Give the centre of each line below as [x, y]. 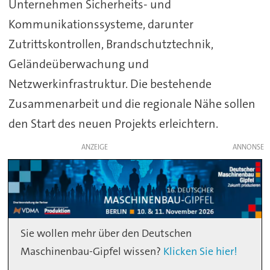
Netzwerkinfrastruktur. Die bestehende [110, 84]
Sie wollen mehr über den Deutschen [106, 234]
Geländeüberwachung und [78, 64]
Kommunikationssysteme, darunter [101, 24]
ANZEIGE [94, 147]
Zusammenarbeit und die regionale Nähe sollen [132, 104]
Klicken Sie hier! [199, 252]
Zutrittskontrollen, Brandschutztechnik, [111, 44]
